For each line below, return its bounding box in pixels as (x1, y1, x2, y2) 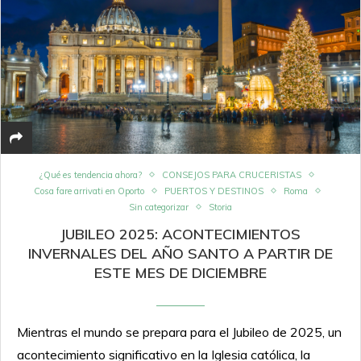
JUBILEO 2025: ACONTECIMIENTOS (60, 224, 301, 243)
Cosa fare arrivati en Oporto (33, 185, 144, 197)
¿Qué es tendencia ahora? (39, 168, 142, 180)
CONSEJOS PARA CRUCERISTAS (162, 168, 301, 180)
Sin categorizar (129, 201, 189, 213)
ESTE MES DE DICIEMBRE (94, 263, 267, 282)
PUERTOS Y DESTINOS (164, 185, 263, 197)
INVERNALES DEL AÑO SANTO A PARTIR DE (28, 243, 333, 263)
